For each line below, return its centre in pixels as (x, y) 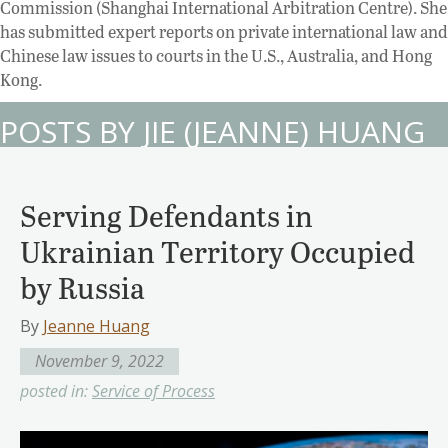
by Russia (82, 287)
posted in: (56, 391)
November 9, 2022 (99, 361)
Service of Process (153, 391)
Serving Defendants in (166, 215)
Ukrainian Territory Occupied (217, 251)
